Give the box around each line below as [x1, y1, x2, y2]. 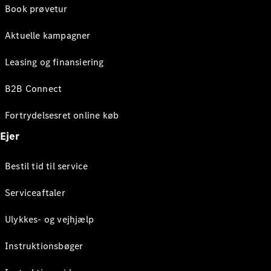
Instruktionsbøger [5, 240, 83, 252]
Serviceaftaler [5, 186, 65, 199]
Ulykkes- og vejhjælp [5, 213, 94, 226]
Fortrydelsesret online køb [5, 109, 119, 122]
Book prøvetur [5, 2, 68, 15]
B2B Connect [5, 82, 62, 95]
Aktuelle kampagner [5, 29, 91, 42]
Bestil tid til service [5, 160, 88, 172]
